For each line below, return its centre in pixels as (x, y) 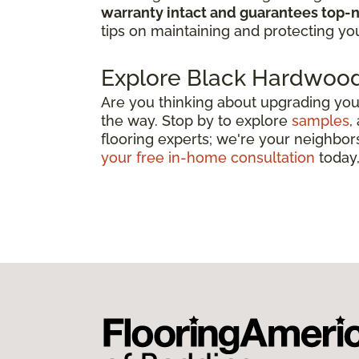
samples (321, 120)
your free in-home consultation (208, 157)
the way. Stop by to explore (196, 120)
